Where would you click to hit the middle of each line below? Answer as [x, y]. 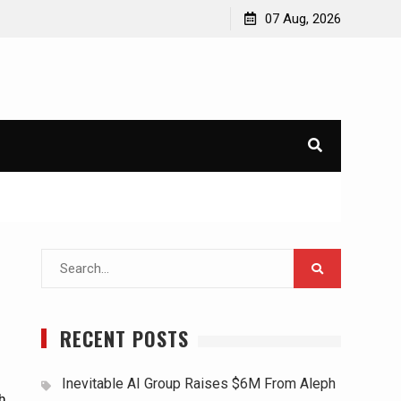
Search [62, 260]
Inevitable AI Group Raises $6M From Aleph [199, 384]
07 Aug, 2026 [303, 19]
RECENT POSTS [124, 339]
